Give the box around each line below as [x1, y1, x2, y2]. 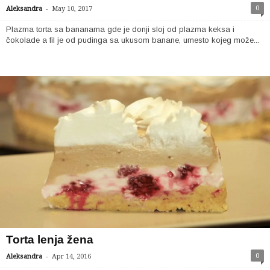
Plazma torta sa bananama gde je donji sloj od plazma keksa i [6, 24, 234, 34]
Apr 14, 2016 [52, 252, 91, 260]
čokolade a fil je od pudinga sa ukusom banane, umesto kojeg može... [6, 35, 259, 45]
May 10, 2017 [52, 4, 92, 13]
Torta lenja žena [6, 233, 93, 246]
